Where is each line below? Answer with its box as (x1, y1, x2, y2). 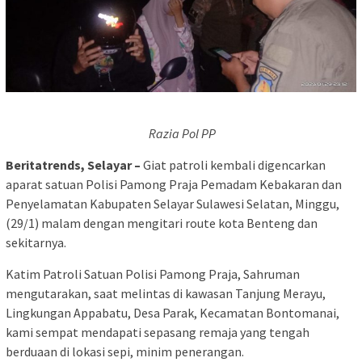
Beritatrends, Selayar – (6, 156, 141, 173)
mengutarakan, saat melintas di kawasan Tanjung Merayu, (6, 284, 326, 301)
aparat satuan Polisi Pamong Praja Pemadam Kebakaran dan (6, 175, 342, 192)
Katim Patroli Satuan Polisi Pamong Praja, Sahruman (6, 265, 300, 282)
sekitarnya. (6, 234, 66, 250)
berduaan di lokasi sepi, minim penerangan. (6, 343, 244, 360)
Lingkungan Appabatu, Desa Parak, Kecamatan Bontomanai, (6, 304, 339, 321)
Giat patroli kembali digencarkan (141, 156, 326, 173)
